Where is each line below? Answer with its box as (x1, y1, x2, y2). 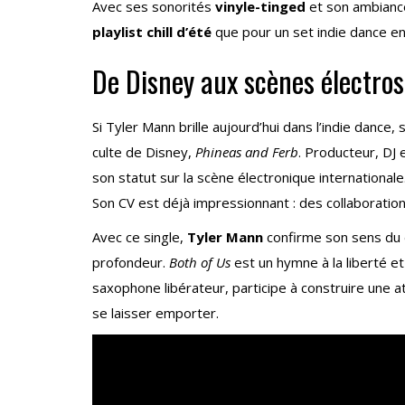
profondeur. (92, 253, 169, 272)
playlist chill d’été (92, 23, 212, 42)
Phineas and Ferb (195, 143, 298, 162)
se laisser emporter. (92, 304, 219, 323)
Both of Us (169, 253, 231, 272)
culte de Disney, (92, 143, 195, 162)
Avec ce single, (92, 228, 187, 247)
